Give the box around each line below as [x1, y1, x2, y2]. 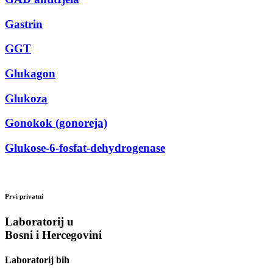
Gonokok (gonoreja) [5, 116, 107, 130]
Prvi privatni [5, 192, 43, 200]
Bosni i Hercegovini [5, 228, 102, 241]
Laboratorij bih [5, 255, 69, 266]
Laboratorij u [5, 214, 74, 228]
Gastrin [5, 17, 43, 30]
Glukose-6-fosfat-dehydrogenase [5, 141, 165, 155]
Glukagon [5, 67, 55, 80]
